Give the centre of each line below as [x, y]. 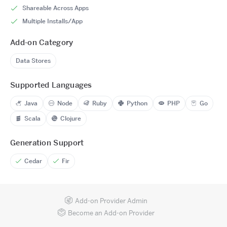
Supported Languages [51, 85]
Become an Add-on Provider [111, 213]
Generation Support [47, 143]
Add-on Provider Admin [111, 201]
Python [137, 103]
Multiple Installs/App [52, 21]
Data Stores [33, 60]
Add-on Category [42, 42]
